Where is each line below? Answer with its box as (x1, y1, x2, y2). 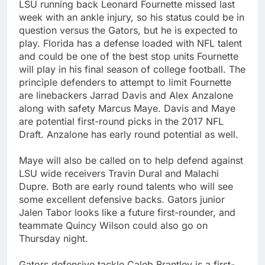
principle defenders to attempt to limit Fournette (19, 76, 231, 88)
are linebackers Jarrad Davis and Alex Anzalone (19, 89, 233, 101)
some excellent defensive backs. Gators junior (19, 193, 225, 205)
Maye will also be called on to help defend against (19, 154, 243, 166)
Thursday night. (19, 232, 88, 244)
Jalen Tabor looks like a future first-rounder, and (19, 206, 235, 218)
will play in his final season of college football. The (19, 63, 245, 75)
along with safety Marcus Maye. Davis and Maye (19, 102, 235, 114)
